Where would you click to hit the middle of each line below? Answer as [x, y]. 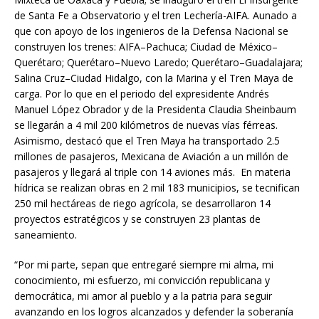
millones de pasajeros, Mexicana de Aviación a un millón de [151, 156]
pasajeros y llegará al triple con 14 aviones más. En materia [152, 172]
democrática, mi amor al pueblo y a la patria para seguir [143, 296]
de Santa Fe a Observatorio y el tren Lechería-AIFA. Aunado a [156, 15]
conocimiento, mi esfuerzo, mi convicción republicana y [142, 280]
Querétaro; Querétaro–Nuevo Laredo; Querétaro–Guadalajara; [158, 62]
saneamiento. [46, 234]
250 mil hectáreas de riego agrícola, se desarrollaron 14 [142, 203]
